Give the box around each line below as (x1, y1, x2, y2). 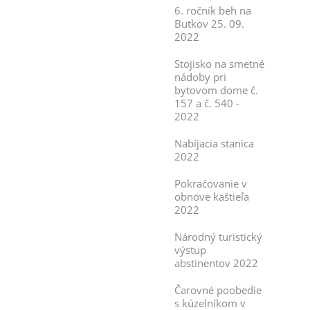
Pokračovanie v (174, 176, 247, 190)
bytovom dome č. (174, 83, 258, 97)
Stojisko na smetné (174, 57, 264, 71)
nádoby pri (174, 70, 226, 84)
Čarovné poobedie (174, 283, 262, 297)
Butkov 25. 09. (174, 17, 244, 30)
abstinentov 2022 (174, 256, 258, 270)
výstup (174, 243, 206, 257)
